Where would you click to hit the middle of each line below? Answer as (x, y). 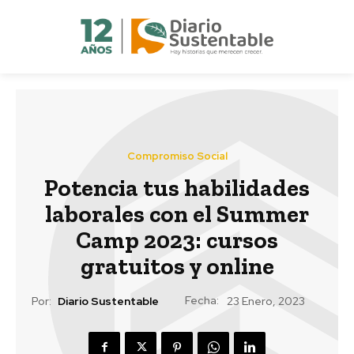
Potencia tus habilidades (177, 188)
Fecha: (202, 300)
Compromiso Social (177, 156)
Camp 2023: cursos (177, 240)
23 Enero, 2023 (266, 301)
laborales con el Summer (177, 214)
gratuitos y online (177, 266)
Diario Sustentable (108, 301)
